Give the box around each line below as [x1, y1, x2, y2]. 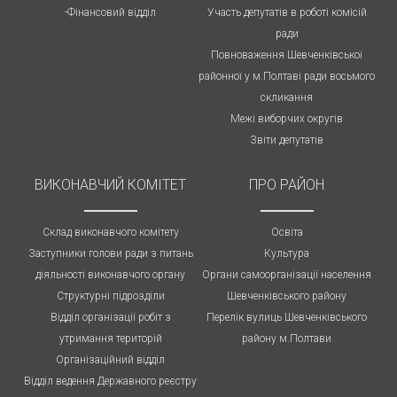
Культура [264, 246, 309, 260]
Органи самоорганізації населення [202, 268, 371, 281]
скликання [261, 90, 313, 104]
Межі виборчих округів [230, 112, 343, 125]
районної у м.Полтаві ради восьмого [198, 69, 375, 82]
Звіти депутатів [250, 133, 323, 146]
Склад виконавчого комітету [42, 225, 179, 238]
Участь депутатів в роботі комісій [206, 5, 367, 19]
